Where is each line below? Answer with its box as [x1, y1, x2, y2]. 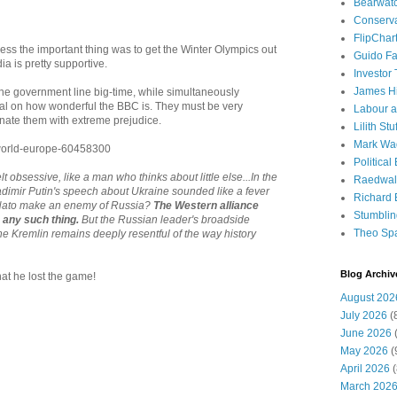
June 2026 [340, 327, 392, 339]
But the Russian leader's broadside [79, 213, 250, 226]
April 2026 [340, 362, 390, 375]
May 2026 [340, 345, 388, 357]
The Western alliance [153, 198, 259, 212]
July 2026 [340, 309, 387, 322]
